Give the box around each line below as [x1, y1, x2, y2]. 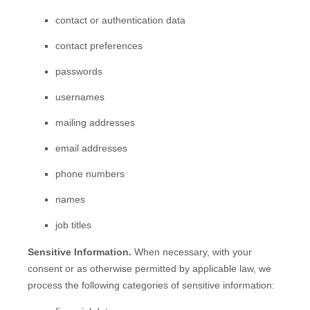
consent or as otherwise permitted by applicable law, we [28, 262, 271, 274]
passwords [55, 65, 102, 77]
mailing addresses [55, 116, 135, 128]
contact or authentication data [55, 14, 185, 26]
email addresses [55, 142, 127, 154]
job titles [55, 219, 91, 230]
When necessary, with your [134, 246, 252, 257]
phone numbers [55, 167, 125, 179]
